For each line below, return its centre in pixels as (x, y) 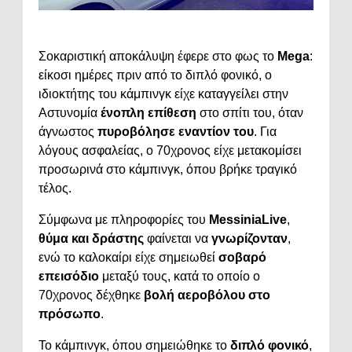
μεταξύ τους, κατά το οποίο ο (180, 276)
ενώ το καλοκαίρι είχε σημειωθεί (128, 257)
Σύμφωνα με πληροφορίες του (124, 219)
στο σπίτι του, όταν (250, 112)
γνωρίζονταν (249, 238)
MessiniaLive (248, 219)
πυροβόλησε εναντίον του (176, 131)
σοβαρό (242, 257)
